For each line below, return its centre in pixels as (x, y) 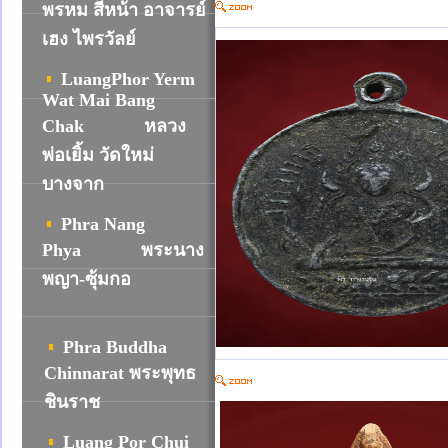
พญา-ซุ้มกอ (86, 279)
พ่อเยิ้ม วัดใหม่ (98, 155)
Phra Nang (103, 224)
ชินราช (72, 402)
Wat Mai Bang (98, 100)
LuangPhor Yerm (128, 79)
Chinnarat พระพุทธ (120, 373)
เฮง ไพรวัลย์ (89, 39)
